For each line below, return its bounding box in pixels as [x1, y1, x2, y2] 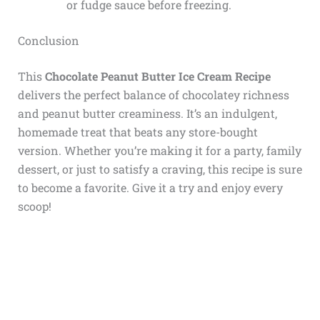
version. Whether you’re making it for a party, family [17, 143, 301, 159]
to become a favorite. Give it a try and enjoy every [17, 180, 283, 196]
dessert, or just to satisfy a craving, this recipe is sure [17, 161, 302, 177]
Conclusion [17, 33, 79, 49]
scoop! [17, 199, 51, 214]
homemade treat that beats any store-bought [17, 124, 258, 140]
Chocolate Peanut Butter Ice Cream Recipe [44, 69, 271, 84]
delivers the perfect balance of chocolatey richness [17, 87, 289, 103]
